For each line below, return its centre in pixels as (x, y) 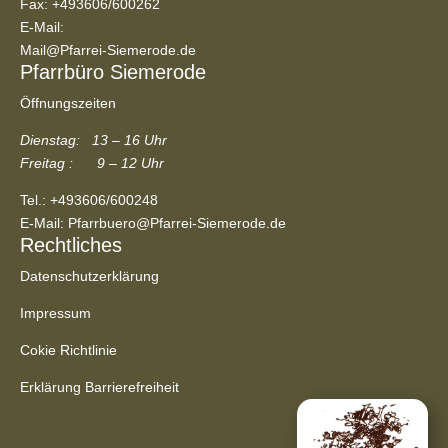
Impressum (56, 313)
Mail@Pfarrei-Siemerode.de (108, 50)
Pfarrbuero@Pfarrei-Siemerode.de (177, 223)
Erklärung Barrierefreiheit (100, 387)
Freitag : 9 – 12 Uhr (92, 163)
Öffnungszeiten (68, 103)
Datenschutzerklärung (90, 276)
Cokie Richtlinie (69, 350)
